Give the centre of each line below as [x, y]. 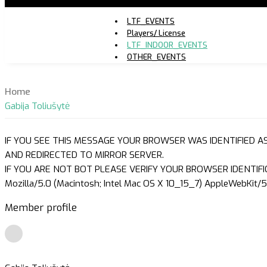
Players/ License [156, 33]
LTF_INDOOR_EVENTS [167, 45]
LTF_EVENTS [150, 21]
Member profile [41, 208]
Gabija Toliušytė [37, 106]
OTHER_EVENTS [156, 57]
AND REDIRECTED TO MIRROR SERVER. [84, 155]
